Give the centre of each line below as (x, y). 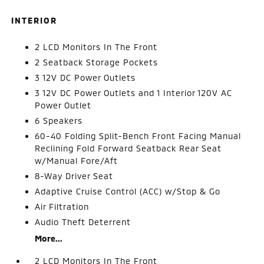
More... (49, 238)
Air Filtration (62, 206)
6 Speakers (59, 120)
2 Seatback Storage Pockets (97, 62)
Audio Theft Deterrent (83, 222)
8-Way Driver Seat (74, 176)
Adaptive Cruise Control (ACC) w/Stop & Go (128, 191)
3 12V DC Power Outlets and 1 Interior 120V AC (134, 93)
